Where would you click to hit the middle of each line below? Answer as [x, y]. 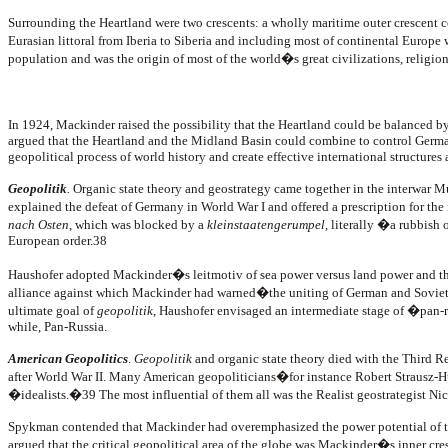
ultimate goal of [52, 310]
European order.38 [57, 240]
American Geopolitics [68, 358]
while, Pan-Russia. [57, 326]
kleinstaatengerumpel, [266, 224]
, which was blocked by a [136, 224]
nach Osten [38, 224]
